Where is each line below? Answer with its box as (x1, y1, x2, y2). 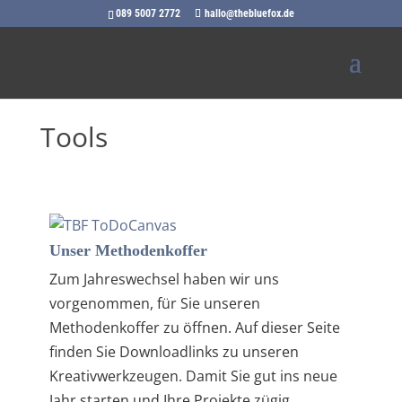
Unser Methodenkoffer (48, 241, 207, 259)
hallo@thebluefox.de (204, 7, 294, 20)
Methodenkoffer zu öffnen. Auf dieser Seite (48, 318, 340, 337)
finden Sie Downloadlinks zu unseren (48, 342, 299, 362)
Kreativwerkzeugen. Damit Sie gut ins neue (48, 366, 337, 386)
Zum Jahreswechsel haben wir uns (48, 269, 279, 289)
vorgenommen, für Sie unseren (48, 293, 260, 313)
